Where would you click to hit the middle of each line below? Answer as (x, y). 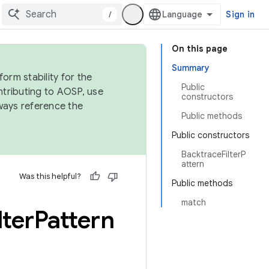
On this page (200, 49)
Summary (191, 68)
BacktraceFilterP (213, 154)
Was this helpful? (50, 176)
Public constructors (210, 135)
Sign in (240, 14)
